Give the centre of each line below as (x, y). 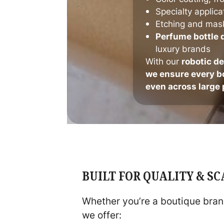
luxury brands (183, 48)
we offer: (102, 215)
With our (164, 61)
